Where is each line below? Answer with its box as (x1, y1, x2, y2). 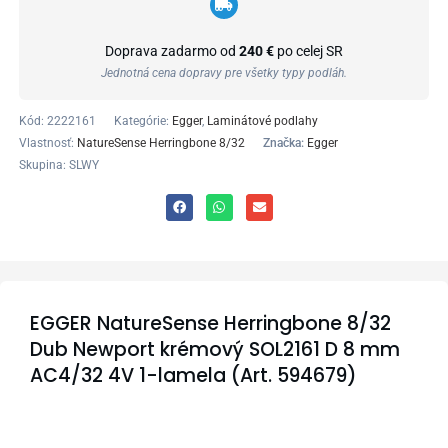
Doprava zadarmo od (105, 42, 239, 59)
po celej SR (274, 42, 343, 59)
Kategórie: (113, 113, 169, 128)
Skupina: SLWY (18, 157, 99, 172)
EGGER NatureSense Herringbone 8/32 (30, 309, 391, 337)
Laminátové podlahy (206, 113, 318, 128)
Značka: (262, 135, 307, 150)
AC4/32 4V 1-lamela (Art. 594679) (30, 361, 357, 389)
